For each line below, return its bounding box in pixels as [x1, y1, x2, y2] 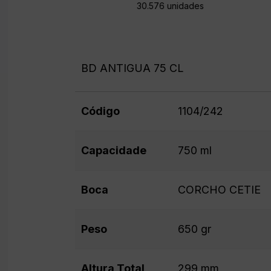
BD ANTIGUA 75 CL [80, 62, 184, 74]
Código [80, 105, 120, 117]
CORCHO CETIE [177, 183, 261, 196]
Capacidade [80, 144, 146, 157]
